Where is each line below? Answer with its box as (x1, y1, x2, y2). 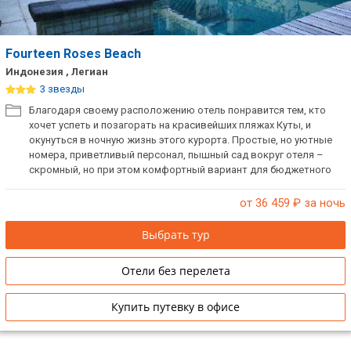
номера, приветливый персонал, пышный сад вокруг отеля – (29, 149, 324, 161)
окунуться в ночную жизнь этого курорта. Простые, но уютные (29, 134, 332, 146)
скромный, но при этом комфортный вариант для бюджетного (29, 164, 331, 175)
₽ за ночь (290, 196, 346, 210)
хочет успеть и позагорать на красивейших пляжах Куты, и (29, 119, 311, 131)
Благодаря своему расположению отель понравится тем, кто (29, 104, 326, 116)
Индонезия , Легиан (5, 66, 108, 78)
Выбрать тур (141, 227, 210, 242)
